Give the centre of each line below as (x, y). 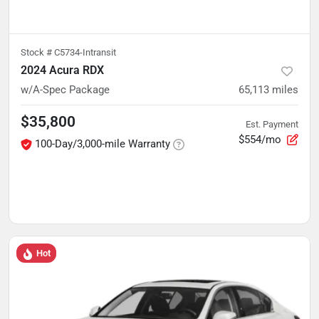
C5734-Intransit (85, 52)
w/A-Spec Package (65, 90)
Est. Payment (272, 124)
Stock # (37, 52)
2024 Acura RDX (62, 70)
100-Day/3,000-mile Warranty (103, 144)
